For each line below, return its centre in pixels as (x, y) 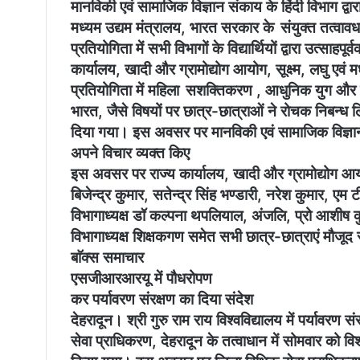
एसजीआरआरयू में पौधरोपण (141, 279)
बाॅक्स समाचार (107, 258)
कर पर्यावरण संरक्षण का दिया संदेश (162, 300)
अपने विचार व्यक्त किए (130, 153)
